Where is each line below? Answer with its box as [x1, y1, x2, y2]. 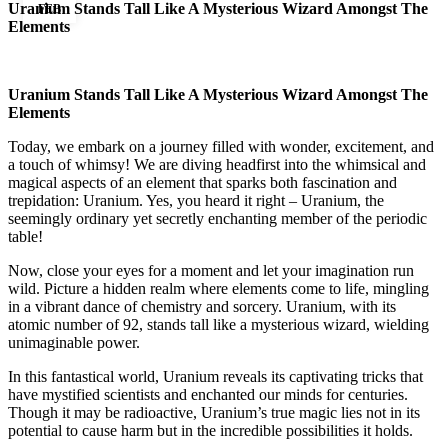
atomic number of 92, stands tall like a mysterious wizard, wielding [8, 315, 429, 333]
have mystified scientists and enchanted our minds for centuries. [8, 385, 408, 403]
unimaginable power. [8, 333, 140, 351]
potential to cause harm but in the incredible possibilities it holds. [8, 421, 413, 439]
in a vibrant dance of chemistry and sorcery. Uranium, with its [8, 297, 396, 315]
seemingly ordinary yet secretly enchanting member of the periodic [8, 209, 427, 227]
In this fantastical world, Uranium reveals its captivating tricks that [8, 367, 423, 385]
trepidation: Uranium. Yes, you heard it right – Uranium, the [8, 191, 384, 209]
